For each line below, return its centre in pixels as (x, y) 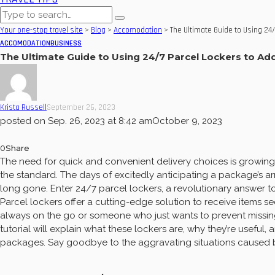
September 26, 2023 (81, 108)
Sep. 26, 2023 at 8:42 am (100, 121)
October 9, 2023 (187, 121)
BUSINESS (66, 44)
